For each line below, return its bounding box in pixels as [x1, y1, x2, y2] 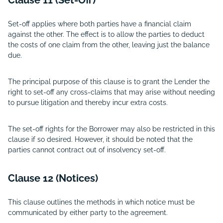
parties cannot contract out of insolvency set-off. [8, 146, 166, 154]
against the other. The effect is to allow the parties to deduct [8, 30, 205, 38]
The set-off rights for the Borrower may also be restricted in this [8, 125, 215, 133]
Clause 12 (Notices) [8, 172, 98, 184]
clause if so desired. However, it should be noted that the [8, 135, 193, 143]
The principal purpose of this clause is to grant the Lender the [8, 78, 210, 86]
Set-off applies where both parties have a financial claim [8, 20, 191, 28]
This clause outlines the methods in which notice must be [8, 198, 195, 206]
